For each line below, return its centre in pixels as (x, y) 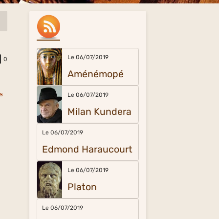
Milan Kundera (99, 112)
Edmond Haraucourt (88, 149)
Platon (82, 187)
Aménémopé (95, 74)
